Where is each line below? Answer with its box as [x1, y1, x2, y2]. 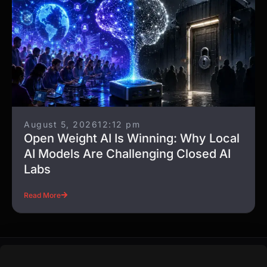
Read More [24, 190, 61, 200]
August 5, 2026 [24, 119, 98, 130]
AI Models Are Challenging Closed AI [24, 147, 231, 162]
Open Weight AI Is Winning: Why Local [24, 131, 240, 146]
